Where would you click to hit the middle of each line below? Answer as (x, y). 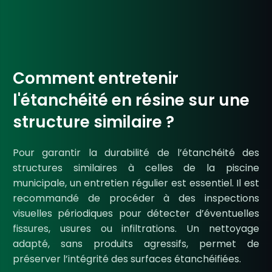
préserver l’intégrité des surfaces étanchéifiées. (127, 259)
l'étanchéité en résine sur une (131, 100)
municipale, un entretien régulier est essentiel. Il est (136, 183)
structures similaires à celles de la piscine (136, 168)
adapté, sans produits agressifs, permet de (136, 244)
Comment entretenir (95, 78)
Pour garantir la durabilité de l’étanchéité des (136, 153)
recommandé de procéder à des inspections (136, 198)
